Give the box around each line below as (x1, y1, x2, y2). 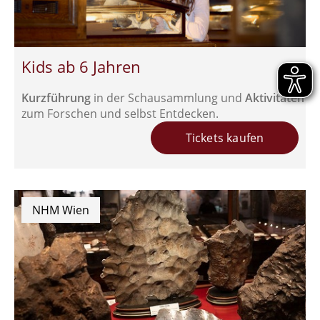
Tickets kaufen (185, 130, 264, 146)
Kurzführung (21, 90, 94, 106)
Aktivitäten (245, 90, 304, 106)
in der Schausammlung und (94, 90, 245, 106)
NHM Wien (32, 202, 89, 219)
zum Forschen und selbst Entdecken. (21, 106, 219, 122)
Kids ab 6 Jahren (21, 56, 141, 78)
